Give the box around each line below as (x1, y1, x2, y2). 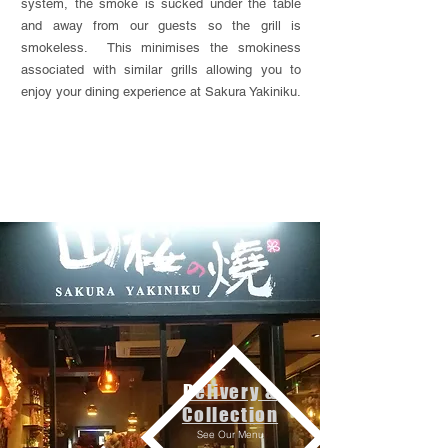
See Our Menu (196, 428, 264, 441)
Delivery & (182, 380, 278, 403)
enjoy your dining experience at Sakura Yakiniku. (21, 84, 301, 99)
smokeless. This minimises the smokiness (21, 40, 301, 55)
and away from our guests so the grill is (21, 18, 301, 33)
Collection (181, 403, 279, 426)
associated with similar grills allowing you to (21, 62, 301, 77)
